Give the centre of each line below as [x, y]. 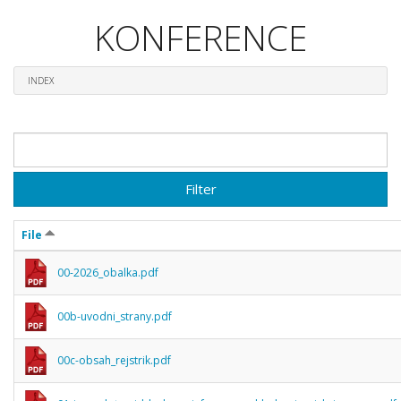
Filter [200, 188]
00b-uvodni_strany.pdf [115, 316]
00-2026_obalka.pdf [108, 272]
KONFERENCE [200, 37]
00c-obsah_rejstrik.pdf [114, 360]
